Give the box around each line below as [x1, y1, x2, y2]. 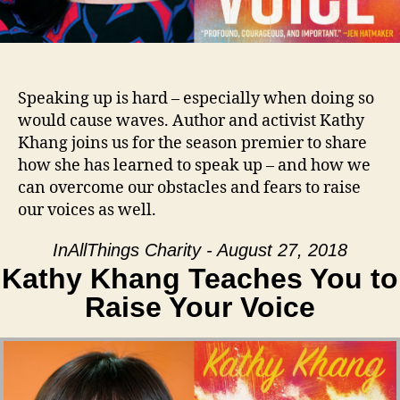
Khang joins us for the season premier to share [18, 132, 367, 154]
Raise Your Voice [85, 291, 315, 324]
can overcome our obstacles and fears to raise [18, 177, 361, 198]
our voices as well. [18, 199, 156, 221]
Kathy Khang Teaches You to [2, 262, 398, 296]
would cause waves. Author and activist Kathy [18, 110, 364, 131]
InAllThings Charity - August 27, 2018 [53, 240, 347, 261]
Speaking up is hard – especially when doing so [18, 87, 374, 109]
